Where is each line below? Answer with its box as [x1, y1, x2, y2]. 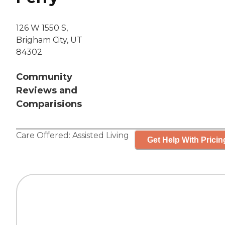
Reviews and [16, 85, 77, 96]
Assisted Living [72, 131, 129, 141]
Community [16, 71, 72, 83]
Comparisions [16, 98, 82, 110]
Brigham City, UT [16, 35, 82, 45]
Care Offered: [16, 131, 72, 141]
